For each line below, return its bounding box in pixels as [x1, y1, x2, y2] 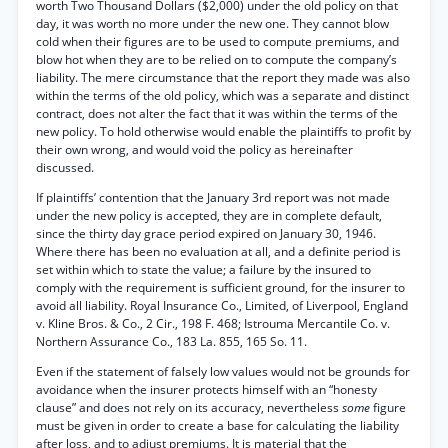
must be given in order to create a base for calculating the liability [36, 417, 399, 434]
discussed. [36, 159, 94, 176]
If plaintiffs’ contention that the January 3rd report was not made [36, 189, 390, 206]
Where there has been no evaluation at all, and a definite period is [36, 243, 401, 260]
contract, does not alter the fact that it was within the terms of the [36, 105, 398, 122]
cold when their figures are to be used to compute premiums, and [36, 33, 399, 50]
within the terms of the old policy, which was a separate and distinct [36, 87, 409, 104]
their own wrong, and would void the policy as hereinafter [36, 141, 353, 158]
